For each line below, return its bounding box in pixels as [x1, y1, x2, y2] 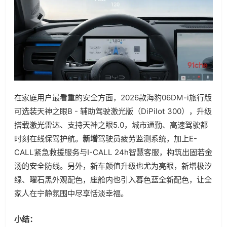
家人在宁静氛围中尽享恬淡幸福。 [14, 188, 128, 199]
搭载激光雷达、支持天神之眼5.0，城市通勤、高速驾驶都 [14, 120, 208, 130]
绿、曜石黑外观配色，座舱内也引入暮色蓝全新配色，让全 [14, 175, 212, 185]
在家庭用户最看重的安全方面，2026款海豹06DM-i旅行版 [14, 93, 212, 103]
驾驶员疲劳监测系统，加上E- [98, 134, 197, 144]
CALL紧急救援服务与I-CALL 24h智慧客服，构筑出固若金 [14, 147, 212, 158]
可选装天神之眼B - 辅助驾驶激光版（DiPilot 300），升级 [14, 106, 212, 117]
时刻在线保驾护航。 [14, 134, 83, 144]
